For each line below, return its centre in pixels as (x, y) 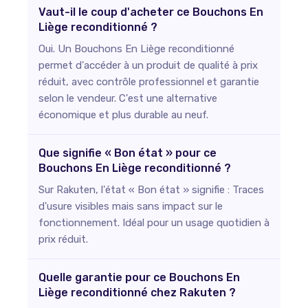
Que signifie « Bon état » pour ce (128, 153)
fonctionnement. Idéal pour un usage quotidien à (154, 223)
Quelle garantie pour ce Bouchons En (139, 277)
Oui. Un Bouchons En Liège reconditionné (136, 49)
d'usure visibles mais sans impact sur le (131, 206)
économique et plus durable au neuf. (123, 115)
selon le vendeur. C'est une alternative (128, 98)
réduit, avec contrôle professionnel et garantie (149, 82)
